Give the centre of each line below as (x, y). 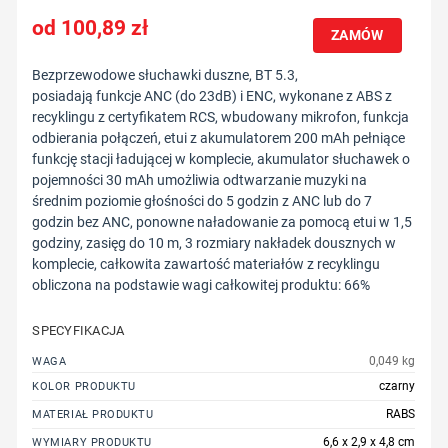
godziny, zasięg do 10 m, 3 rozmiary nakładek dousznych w (214, 243)
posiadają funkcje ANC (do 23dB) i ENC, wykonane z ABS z (212, 96)
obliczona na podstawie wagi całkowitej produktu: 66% (201, 285)
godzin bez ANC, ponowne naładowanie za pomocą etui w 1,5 (222, 222)
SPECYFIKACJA (78, 331)
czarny (397, 386)
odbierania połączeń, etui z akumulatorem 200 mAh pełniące (219, 138)
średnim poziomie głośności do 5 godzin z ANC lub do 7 (202, 201)
